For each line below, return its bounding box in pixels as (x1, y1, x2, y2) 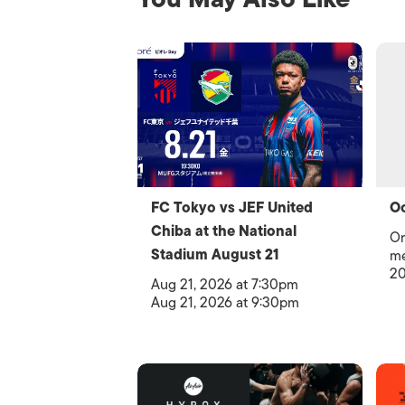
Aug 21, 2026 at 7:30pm (151, 273, 298, 297)
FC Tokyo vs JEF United (151, 196, 313, 220)
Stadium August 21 (151, 243, 278, 267)
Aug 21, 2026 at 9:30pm (151, 291, 299, 315)
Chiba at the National (151, 220, 297, 243)
